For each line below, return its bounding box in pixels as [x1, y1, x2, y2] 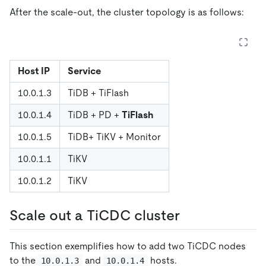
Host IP [18, 65, 50, 77]
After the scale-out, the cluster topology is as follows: [9, 7, 244, 18]
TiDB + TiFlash [68, 87, 129, 99]
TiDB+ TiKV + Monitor [68, 131, 161, 143]
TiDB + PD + [68, 109, 122, 121]
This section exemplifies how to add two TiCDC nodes [9, 240, 246, 252]
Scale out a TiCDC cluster [9, 207, 180, 224]
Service [68, 65, 101, 77]
